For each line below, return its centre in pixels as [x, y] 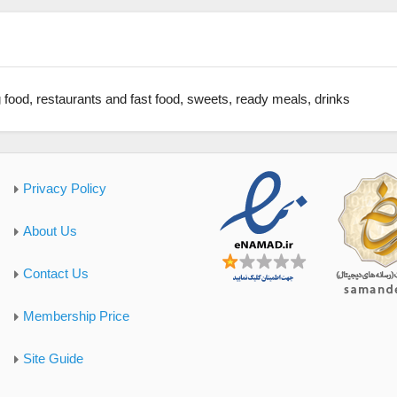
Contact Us [55, 274]
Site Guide [53, 359]
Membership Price [76, 316]
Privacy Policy [64, 189]
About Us [50, 231]
